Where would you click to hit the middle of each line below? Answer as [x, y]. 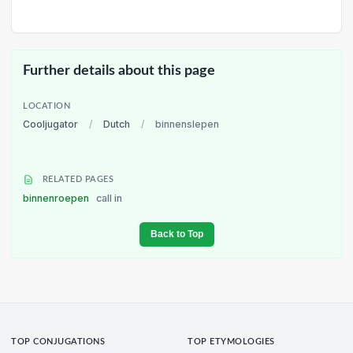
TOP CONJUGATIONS [58, 342]
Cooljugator [50, 124]
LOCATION [47, 107]
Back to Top [176, 234]
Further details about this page [119, 70]
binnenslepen [187, 124]
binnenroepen [57, 199]
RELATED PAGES [77, 179]
